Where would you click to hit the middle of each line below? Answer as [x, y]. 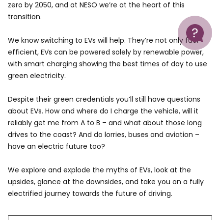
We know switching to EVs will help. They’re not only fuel [103, 40]
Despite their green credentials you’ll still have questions [104, 99]
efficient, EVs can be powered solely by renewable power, [106, 52]
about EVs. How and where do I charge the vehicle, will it [103, 111]
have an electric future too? [56, 146]
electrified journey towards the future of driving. [90, 193]
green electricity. [37, 76]
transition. [25, 17]
